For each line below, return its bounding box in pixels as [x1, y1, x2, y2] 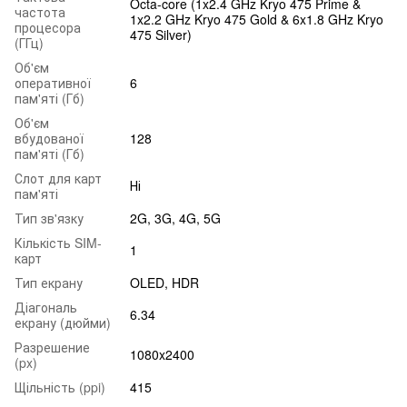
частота [15, 2, 65, 21]
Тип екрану [15, 273, 83, 292]
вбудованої [15, 128, 84, 147]
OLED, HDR [130, 273, 199, 292]
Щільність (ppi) [15, 377, 105, 396]
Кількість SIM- [15, 233, 102, 252]
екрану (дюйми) [15, 313, 111, 332]
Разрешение [15, 337, 90, 356]
